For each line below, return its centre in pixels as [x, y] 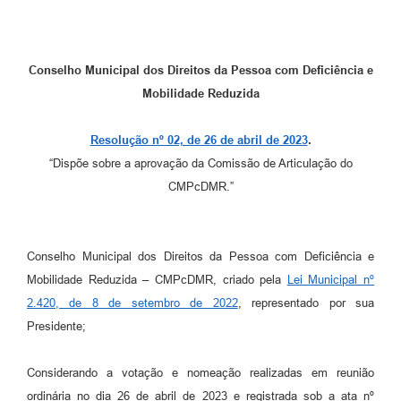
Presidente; [56, 327]
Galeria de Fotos [61, 64]
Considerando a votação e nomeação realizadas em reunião [200, 373]
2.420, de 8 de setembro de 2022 [132, 303]
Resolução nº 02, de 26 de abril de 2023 [199, 141]
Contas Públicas [60, 379]
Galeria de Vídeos [64, 273]
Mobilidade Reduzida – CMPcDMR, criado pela [157, 280]
